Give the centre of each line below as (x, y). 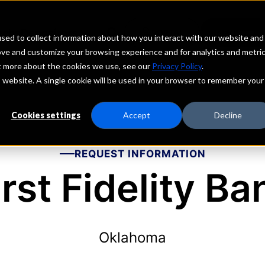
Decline (228, 115)
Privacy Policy (177, 66)
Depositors (49, 33)
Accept (137, 115)
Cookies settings (46, 115)
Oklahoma (132, 237)
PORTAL (167, 32)
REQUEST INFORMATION (140, 154)
